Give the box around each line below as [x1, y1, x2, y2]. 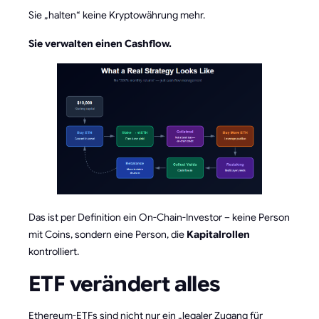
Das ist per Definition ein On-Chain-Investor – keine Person [28, 211, 290, 224]
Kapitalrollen [187, 228, 250, 241]
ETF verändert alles [28, 271, 220, 298]
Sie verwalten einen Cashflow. [28, 36, 172, 50]
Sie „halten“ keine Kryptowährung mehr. [28, 8, 205, 21]
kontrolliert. [28, 245, 79, 258]
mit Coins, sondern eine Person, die [28, 228, 187, 241]
